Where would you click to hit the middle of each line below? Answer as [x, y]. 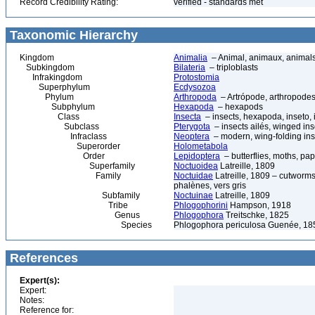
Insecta [187, 117]
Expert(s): [40, 281]
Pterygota [192, 127]
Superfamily [77, 166]
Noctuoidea [196, 166]
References [42, 258]
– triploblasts [232, 67]
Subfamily [80, 195]
